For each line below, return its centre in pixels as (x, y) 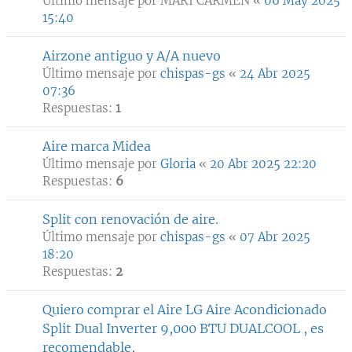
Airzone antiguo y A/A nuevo (132, 56)
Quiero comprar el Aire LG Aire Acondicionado (185, 310)
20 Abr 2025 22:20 (263, 164)
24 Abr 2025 (275, 73)
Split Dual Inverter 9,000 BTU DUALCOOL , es (183, 328)
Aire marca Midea (97, 146)
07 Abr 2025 (275, 237)
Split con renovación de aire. (130, 219)
